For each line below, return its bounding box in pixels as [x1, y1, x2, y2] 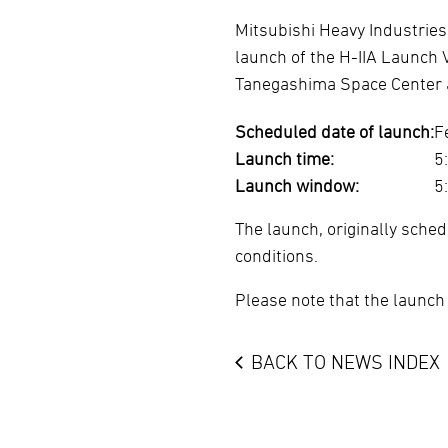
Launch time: [235, 147, 335, 169]
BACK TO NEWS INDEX [251, 351, 440, 373]
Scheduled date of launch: [235, 120, 435, 142]
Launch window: [235, 174, 360, 196]
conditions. [235, 245, 319, 267]
